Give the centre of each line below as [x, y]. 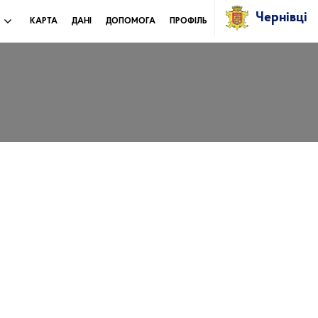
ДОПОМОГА [131, 21]
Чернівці [281, 18]
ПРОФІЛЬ [189, 21]
